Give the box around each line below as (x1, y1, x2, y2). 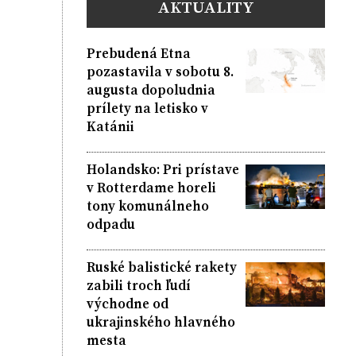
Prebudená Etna (86, 43, 191, 63)
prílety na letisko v (86, 98, 208, 118)
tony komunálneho (86, 195, 209, 215)
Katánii (86, 116, 134, 136)
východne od (86, 293, 168, 313)
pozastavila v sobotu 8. (86, 61, 234, 81)
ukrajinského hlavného (86, 311, 235, 331)
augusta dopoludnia (86, 79, 215, 99)
